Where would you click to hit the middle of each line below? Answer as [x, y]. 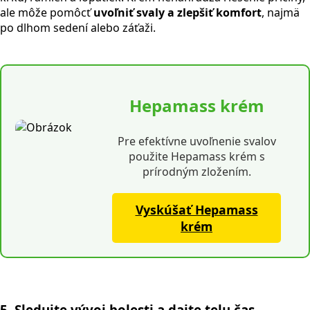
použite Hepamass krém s [197, 157]
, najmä [281, 13]
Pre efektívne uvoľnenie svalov [197, 142]
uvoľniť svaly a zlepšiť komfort [177, 13]
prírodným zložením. [197, 172]
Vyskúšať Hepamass [197, 210]
